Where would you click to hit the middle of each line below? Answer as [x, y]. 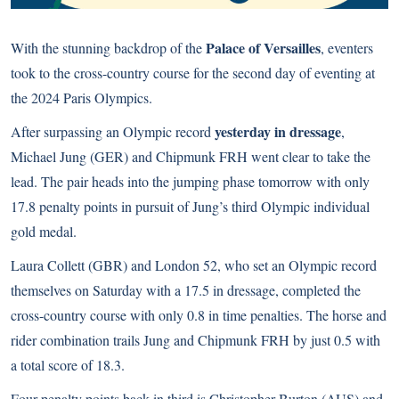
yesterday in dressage [278, 131]
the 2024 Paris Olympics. [81, 97]
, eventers [347, 47]
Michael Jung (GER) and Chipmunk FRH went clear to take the [191, 156]
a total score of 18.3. [68, 364]
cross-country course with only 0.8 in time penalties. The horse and [199, 314]
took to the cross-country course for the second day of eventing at [193, 72]
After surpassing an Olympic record [113, 131]
